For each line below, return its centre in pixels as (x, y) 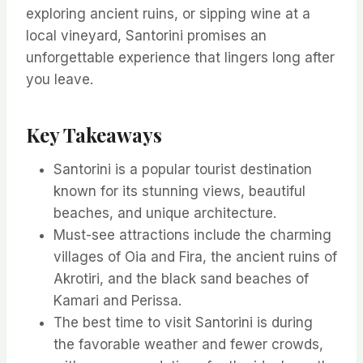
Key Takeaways (94, 135)
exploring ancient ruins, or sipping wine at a (168, 14)
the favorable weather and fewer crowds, (188, 345)
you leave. (60, 80)
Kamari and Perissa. (117, 301)
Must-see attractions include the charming (192, 235)
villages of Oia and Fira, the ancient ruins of (195, 257)
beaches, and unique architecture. (165, 214)
